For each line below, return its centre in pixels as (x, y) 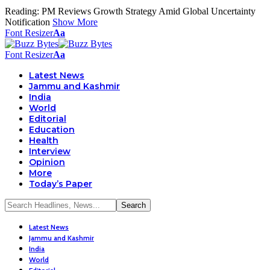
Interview (50, 151)
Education (52, 130)
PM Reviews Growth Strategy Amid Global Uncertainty (149, 11)
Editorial (48, 119)
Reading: (22, 11)
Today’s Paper (61, 184)
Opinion (47, 162)
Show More (75, 22)
